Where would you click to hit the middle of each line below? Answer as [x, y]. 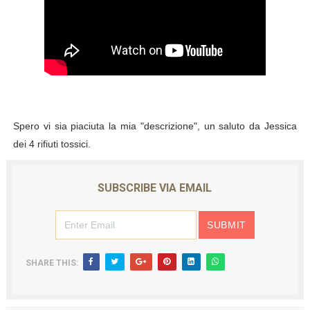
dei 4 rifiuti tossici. [53, 144]
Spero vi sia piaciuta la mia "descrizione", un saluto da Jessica [155, 126]
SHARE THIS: [52, 263]
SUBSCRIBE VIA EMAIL [155, 188]
